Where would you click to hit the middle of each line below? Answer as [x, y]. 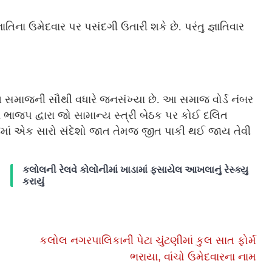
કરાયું [33, 182]
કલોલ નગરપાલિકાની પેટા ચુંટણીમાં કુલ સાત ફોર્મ [148, 241]
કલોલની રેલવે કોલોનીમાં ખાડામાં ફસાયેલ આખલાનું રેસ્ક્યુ [135, 170]
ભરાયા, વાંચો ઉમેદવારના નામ [193, 257]
